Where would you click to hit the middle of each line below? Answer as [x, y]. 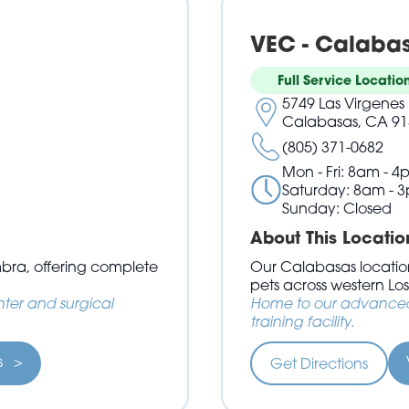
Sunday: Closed [336, 209]
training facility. [302, 321]
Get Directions [319, 364]
